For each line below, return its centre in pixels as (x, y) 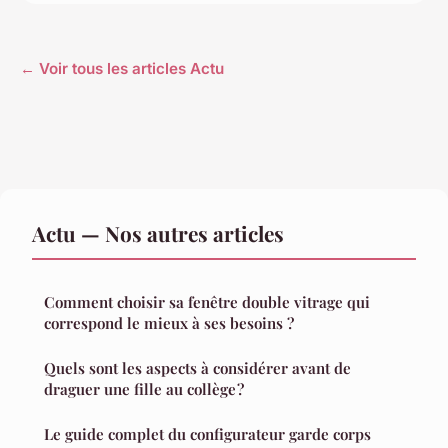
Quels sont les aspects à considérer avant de (197, 367)
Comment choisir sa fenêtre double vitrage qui (207, 301)
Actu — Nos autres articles (158, 232)
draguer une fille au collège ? (144, 388)
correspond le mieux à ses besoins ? (169, 322)
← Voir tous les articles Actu (122, 68)
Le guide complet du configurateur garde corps (207, 433)
